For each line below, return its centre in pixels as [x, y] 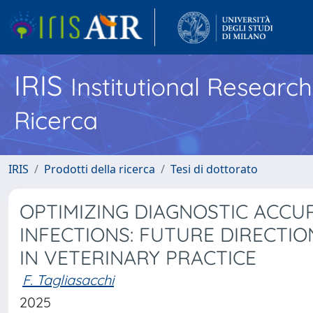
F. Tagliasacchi [68, 280]
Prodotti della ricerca [100, 169]
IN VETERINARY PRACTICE [138, 257]
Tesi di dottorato [214, 169]
